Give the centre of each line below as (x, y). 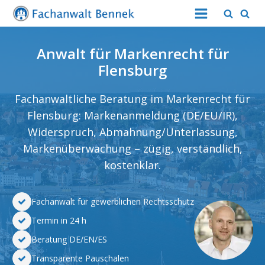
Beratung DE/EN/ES (69, 239)
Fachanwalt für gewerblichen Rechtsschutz (112, 201)
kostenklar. (132, 165)
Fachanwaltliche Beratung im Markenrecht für (132, 99)
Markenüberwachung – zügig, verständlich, (132, 148)
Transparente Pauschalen (80, 258)
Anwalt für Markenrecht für (132, 54)
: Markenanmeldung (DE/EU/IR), (158, 115)
